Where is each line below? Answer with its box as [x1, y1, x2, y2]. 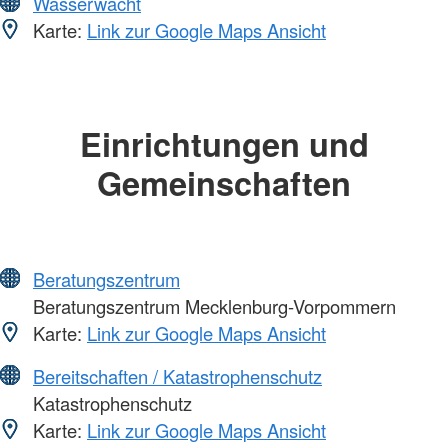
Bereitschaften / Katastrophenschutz [33, 363, 322, 390]
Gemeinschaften [97, 158, 351, 206]
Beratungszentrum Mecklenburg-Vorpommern [28, 293, 396, 320]
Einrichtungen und [79, 119, 369, 167]
